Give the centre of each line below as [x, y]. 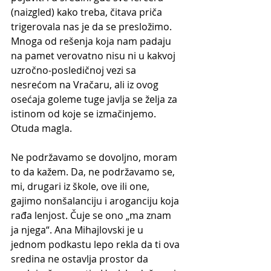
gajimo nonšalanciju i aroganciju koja [96, 201]
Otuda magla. [41, 128]
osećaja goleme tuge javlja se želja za [95, 99]
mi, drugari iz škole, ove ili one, [81, 186]
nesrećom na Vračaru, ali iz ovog [86, 84]
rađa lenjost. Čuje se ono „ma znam [92, 215]
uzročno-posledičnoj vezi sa [75, 70]
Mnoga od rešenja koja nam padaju [92, 41]
